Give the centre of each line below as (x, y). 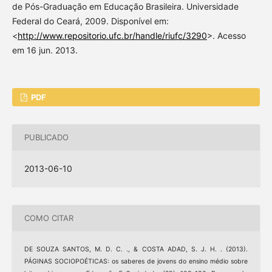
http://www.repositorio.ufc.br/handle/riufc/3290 (112, 35)
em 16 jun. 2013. (45, 50)
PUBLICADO (46, 138)
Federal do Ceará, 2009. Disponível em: (90, 21)
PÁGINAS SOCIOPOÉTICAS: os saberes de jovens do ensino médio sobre (136, 261)
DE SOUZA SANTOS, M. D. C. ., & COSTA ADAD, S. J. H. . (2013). (136, 249)
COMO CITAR (49, 218)
